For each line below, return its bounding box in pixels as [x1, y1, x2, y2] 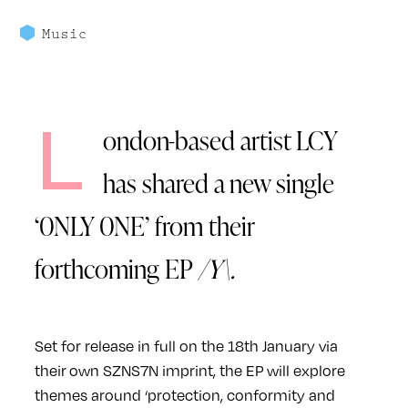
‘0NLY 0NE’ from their [34, 208, 254, 243]
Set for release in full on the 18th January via [34, 336, 338, 355]
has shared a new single [103, 165, 334, 200]
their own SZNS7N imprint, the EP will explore [34, 361, 345, 380]
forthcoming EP [34, 250, 198, 286]
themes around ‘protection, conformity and [34, 385, 335, 404]
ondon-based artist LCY [103, 122, 337, 158]
